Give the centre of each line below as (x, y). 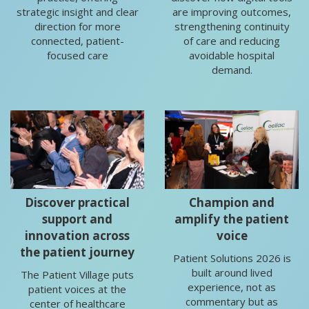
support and (77, 219)
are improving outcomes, (232, 12)
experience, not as (232, 287)
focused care (77, 56)
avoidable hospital (232, 56)
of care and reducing (232, 41)
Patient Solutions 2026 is (232, 258)
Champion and (232, 203)
